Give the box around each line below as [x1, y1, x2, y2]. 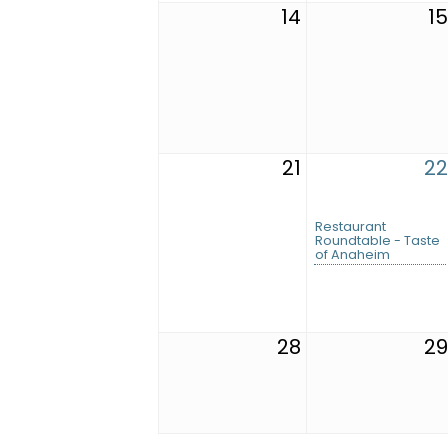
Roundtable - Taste [315, 232, 440, 250]
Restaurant [315, 218, 386, 236]
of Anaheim [315, 246, 390, 264]
